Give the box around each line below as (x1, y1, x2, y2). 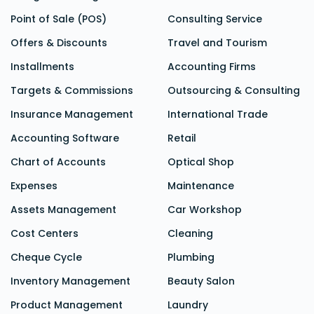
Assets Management (11, 203, 116, 217)
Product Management (11, 298, 123, 313)
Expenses (11, 179, 57, 193)
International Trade (168, 107, 268, 122)
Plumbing (168, 250, 214, 265)
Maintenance (168, 179, 234, 193)
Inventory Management (11, 274, 130, 289)
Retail (168, 131, 196, 146)
